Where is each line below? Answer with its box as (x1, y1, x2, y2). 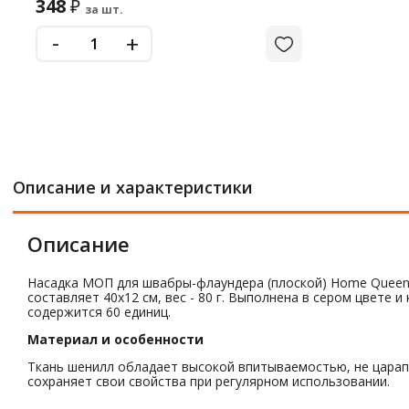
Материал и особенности (27, 330, 204, 348)
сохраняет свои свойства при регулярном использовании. (27, 372, 390, 390)
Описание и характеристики (13, 176, 253, 198)
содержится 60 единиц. (27, 303, 171, 320)
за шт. (85, 2, 123, 17)
